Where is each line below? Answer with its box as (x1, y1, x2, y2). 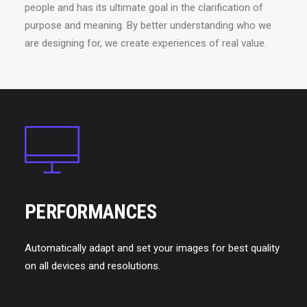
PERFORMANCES (25, 200, 157, 223)
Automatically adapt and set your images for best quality (25, 242, 280, 254)
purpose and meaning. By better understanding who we (25, 19, 271, 32)
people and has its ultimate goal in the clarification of (25, 1, 263, 14)
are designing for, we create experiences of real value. (25, 37, 267, 49)
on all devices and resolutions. (25, 260, 160, 272)
